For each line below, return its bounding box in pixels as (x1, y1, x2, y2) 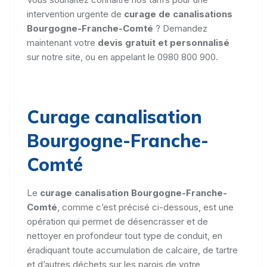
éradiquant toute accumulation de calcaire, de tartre (27, 244, 238, 256)
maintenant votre (27, 37, 98, 48)
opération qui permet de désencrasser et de (27, 216, 208, 227)
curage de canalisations (124, 8, 232, 20)
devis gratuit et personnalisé (98, 37, 229, 48)
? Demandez (153, 23, 207, 34)
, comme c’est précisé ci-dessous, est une (57, 201, 234, 213)
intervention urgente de (27, 8, 124, 20)
